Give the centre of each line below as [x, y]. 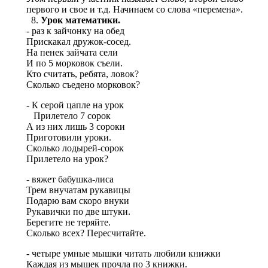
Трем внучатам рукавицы [78, 190]
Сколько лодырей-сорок [75, 148]
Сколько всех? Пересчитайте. [86, 233]
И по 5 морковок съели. [74, 63]
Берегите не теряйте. [68, 222]
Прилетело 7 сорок [68, 115]
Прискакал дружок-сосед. [79, 41]
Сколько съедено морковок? [83, 84]
